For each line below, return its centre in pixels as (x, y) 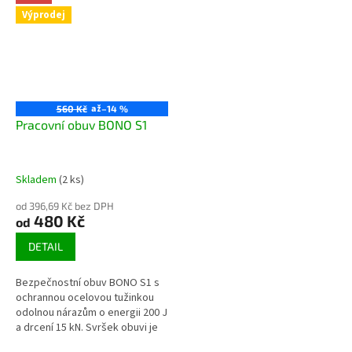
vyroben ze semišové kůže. (81, 342)
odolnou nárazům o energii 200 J (92, 312)
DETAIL (46, 246)
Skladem (37, 180)
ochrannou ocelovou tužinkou (85, 297)
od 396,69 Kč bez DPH (65, 205)
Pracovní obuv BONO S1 (81, 124)
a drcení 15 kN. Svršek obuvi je (87, 327)
